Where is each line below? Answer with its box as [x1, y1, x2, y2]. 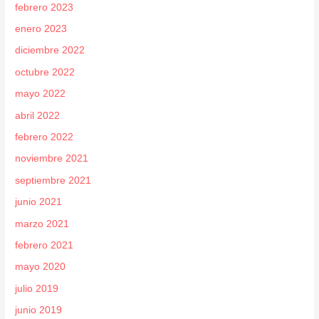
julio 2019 [15, 283, 59, 294]
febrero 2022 [15, 132, 74, 143]
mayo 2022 [15, 88, 66, 100]
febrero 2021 [15, 240, 74, 251]
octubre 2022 [15, 66, 75, 78]
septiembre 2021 [15, 174, 92, 186]
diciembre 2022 [15, 45, 85, 56]
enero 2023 [15, 23, 68, 34]
